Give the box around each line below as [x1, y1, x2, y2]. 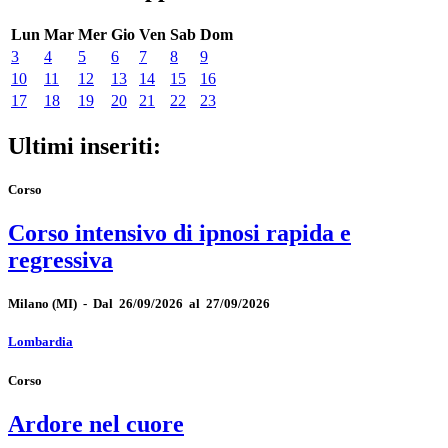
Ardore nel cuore [8, 410, 184, 437]
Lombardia [8, 334, 73, 350]
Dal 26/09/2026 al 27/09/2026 [93, 296, 270, 312]
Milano [8, 296, 49, 312]
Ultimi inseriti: [8, 132, 161, 159]
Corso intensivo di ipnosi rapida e [8, 220, 351, 247]
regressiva [8, 247, 113, 274]
